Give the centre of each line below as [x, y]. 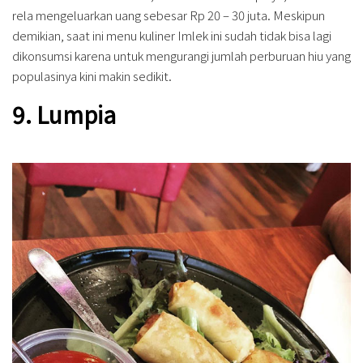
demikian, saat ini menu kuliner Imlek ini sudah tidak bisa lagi [172, 35]
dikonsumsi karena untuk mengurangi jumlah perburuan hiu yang [181, 56]
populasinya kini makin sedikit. [92, 76]
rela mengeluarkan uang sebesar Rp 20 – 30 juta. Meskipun [169, 15]
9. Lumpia [64, 114]
